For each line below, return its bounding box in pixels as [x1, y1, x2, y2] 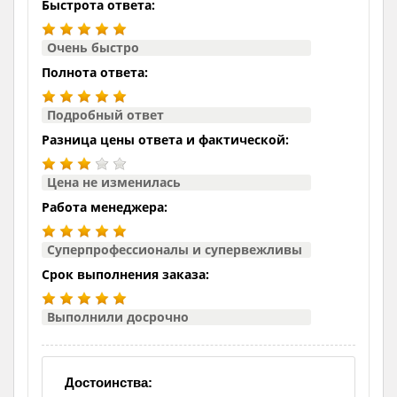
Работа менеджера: [42, 198, 167, 215]
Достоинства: [65, 374, 152, 390]
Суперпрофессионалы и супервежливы [47, 240, 302, 258]
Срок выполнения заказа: [42, 265, 209, 283]
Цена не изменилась [47, 173, 181, 191]
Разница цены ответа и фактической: [42, 130, 289, 148]
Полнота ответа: [42, 63, 148, 81]
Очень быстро [47, 38, 139, 56]
